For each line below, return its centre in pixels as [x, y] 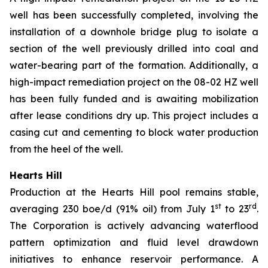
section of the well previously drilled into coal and [134, 48]
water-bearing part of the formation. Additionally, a [134, 65]
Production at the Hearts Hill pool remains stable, [134, 192]
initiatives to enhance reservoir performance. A [134, 259]
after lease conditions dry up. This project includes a [134, 115]
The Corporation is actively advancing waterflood [134, 226]
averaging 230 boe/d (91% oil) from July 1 [112, 209]
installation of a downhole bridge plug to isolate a [134, 32]
